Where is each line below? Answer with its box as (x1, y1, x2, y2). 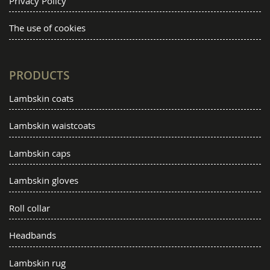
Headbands (9, 229, 56, 242)
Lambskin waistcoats (9, 119, 95, 132)
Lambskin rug (9, 256, 66, 269)
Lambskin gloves (9, 174, 78, 187)
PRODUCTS (9, 67, 69, 83)
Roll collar (9, 201, 50, 214)
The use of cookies (9, 22, 86, 34)
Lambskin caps (9, 146, 71, 159)
